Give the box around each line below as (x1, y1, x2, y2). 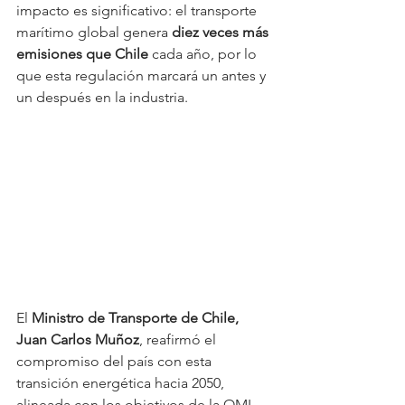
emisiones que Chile (16, 44, 148, 62)
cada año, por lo (148, 44, 260, 62)
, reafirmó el (139, 330, 220, 348)
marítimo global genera (16, 23, 172, 41)
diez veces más (172, 23, 272, 41)
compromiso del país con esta (16, 352, 215, 370)
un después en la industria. (16, 88, 188, 106)
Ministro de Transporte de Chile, (32, 308, 242, 326)
